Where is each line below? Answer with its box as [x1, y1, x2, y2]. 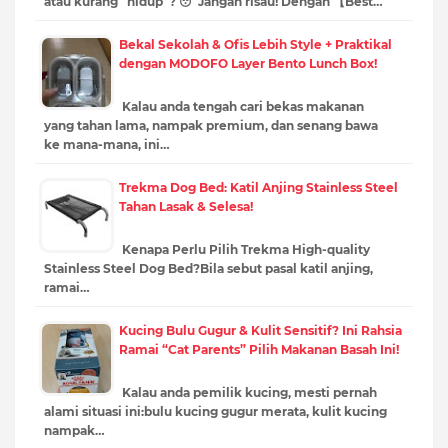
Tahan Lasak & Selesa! [119, 198, 253, 214]
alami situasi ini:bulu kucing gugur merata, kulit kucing [44, 403, 387, 419]
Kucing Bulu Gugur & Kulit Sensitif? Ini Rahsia [119, 322, 402, 338]
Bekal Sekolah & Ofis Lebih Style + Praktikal [119, 36, 392, 52]
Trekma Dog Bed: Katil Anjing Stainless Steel [119, 179, 398, 195]
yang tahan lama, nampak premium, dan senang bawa [44, 117, 378, 133]
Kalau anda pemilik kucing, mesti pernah [119, 384, 377, 400]
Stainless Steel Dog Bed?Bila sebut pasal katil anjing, [44, 260, 373, 276]
